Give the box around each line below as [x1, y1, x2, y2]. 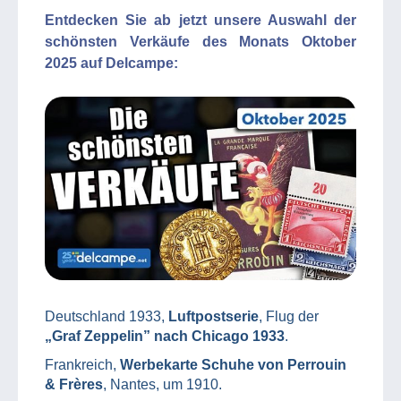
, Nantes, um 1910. [103, 376, 222, 392]
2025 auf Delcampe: [45, 55, 178, 71]
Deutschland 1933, [45, 308, 168, 324]
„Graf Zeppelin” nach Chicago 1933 [45, 328, 285, 344]
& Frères [45, 376, 103, 392]
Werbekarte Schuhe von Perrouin [120, 356, 346, 372]
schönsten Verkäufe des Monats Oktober [45, 34, 356, 49]
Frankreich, [45, 356, 120, 372]
